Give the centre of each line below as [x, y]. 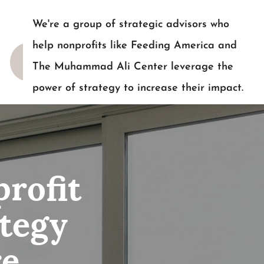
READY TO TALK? [79, 109]
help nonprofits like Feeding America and [135, 46]
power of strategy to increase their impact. [138, 88]
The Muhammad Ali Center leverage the [133, 67]
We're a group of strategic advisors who [131, 24]
